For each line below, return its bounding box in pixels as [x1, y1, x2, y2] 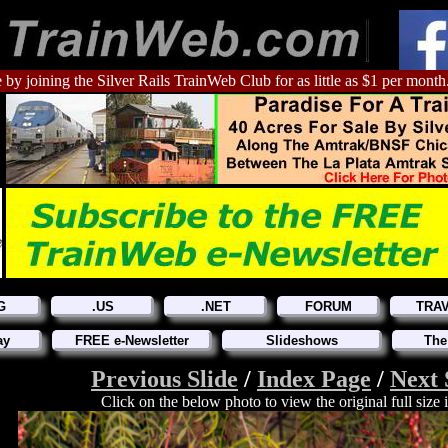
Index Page [257, 366, 371, 392]
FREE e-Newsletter [75, 333, 189, 348]
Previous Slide [91, 366, 238, 392]
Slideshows [266, 333, 338, 348]
